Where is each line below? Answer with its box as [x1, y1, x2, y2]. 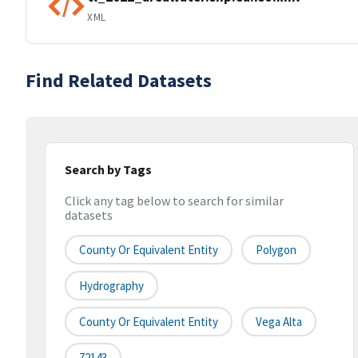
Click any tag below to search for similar [65, 193, 284, 209]
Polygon [256, 242, 296, 258]
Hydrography [79, 278, 144, 294]
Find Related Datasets [26, 68, 212, 93]
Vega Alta [256, 314, 302, 330]
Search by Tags [65, 161, 152, 177]
